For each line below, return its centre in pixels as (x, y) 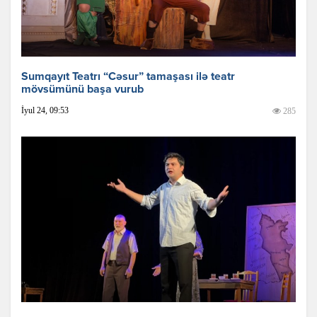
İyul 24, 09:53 (45, 110)
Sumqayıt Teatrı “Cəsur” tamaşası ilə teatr (128, 77)
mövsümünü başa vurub (82, 90)
